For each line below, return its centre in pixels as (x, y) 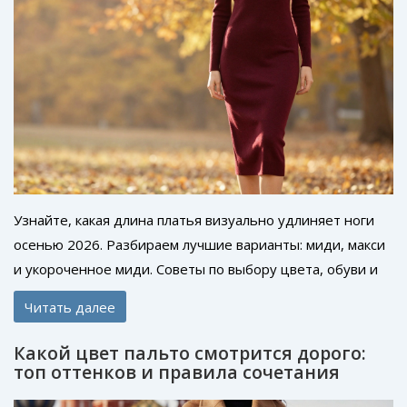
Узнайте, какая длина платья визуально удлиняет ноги (194, 219)
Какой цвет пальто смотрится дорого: (190, 353)
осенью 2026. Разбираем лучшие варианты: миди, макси (199, 244)
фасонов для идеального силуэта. (124, 293)
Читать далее (70, 307)
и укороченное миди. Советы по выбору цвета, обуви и (196, 268)
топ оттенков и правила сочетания (177, 372)
